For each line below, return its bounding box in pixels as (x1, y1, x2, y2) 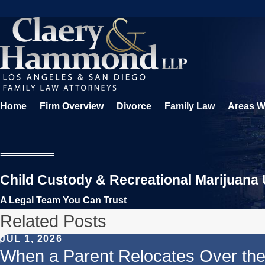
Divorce (117, 101, 151, 111)
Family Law (164, 101, 215, 111)
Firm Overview (40, 101, 104, 111)
